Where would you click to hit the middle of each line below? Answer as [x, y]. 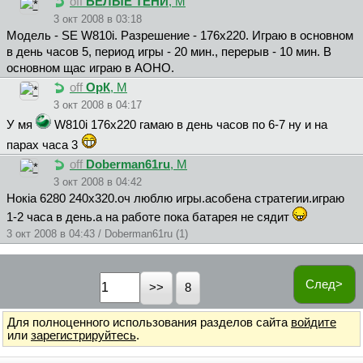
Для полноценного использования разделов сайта [149, 322]
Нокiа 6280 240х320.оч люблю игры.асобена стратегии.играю [175, 199]
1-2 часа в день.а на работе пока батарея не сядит [149, 218]
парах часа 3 [44, 145]
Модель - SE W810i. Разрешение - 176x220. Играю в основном [180, 36]
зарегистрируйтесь [83, 335]
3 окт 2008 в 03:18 [98, 19]
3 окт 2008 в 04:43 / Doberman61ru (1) [97, 234]
